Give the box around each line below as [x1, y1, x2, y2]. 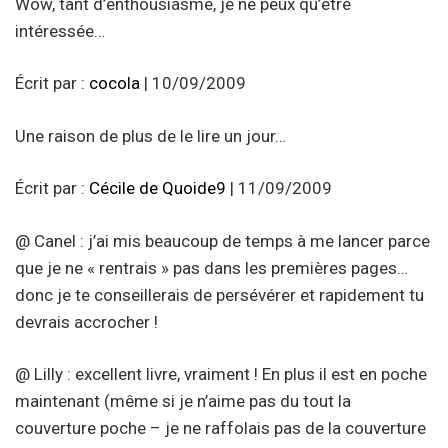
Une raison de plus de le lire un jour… [15, 125, 286, 146]
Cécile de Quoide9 [89, 178, 226, 199]
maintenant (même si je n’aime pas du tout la [15, 391, 351, 412]
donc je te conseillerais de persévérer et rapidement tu [15, 284, 424, 305]
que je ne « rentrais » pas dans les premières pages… [15, 257, 408, 278]
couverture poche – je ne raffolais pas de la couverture [15, 418, 426, 439]
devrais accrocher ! [15, 311, 158, 332]
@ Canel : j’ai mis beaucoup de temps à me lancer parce [15, 230, 430, 251]
